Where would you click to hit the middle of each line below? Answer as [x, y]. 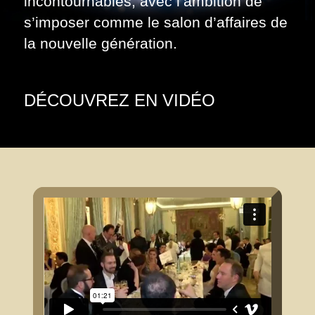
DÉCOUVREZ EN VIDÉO [119, 101]
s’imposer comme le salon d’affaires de [155, 22]
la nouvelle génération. [100, 44]
